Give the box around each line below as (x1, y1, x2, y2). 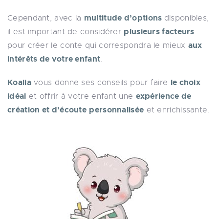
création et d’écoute (7, 105, 87, 115)
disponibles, (164, 13, 209, 23)
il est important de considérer (7, 27, 124, 37)
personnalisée (89, 105, 144, 115)
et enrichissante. (144, 105, 210, 115)
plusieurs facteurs (124, 26, 195, 37)
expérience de (135, 91, 192, 101)
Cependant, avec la (7, 13, 84, 23)
